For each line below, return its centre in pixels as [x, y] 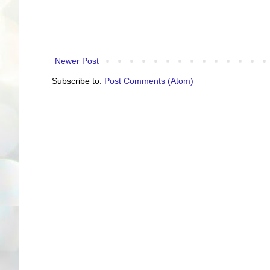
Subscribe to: [78, 80]
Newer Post [77, 61]
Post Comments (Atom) [149, 80]
